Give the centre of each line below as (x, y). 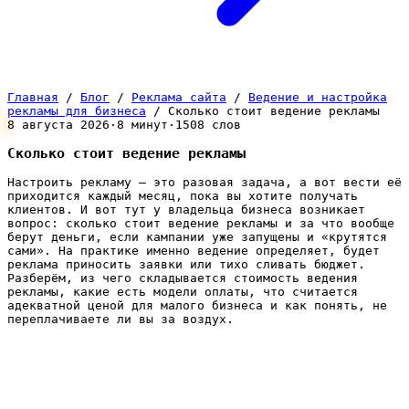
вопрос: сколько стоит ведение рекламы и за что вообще (201, 224)
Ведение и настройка (318, 97)
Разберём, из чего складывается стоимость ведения (183, 278)
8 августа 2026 (58, 125)
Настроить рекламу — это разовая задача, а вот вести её (204, 183)
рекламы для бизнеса (77, 111)
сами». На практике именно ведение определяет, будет (194, 251)
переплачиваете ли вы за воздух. (121, 320)
